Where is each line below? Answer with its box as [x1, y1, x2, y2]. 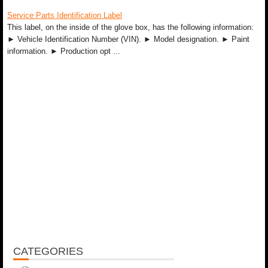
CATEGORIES [13, 245, 83, 257]
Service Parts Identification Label [7, 11, 122, 20]
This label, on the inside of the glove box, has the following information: [7, 23, 254, 32]
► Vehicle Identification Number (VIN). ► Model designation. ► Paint [7, 35, 249, 44]
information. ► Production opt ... [7, 47, 120, 56]
